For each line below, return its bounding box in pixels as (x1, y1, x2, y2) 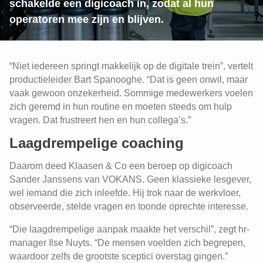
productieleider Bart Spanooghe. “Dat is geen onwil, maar (9, 75, 248, 85)
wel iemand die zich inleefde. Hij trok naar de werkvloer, (9, 188, 241, 198)
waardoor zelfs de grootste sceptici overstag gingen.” (9, 251, 228, 261)
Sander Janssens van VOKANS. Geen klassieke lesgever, (9, 174, 251, 184)
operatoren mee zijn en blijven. (9, 14, 164, 25)
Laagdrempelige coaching (9, 135, 188, 151)
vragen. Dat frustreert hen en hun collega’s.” (9, 115, 191, 125)
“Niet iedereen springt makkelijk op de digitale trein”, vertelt (9, 61, 253, 71)
